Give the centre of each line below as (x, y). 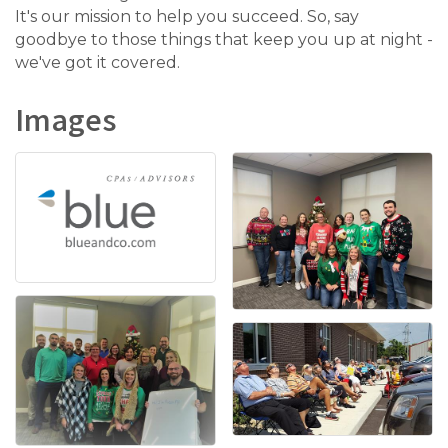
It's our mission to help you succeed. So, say (187, 17)
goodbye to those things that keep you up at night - (224, 40)
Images (65, 125)
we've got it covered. (97, 63)
